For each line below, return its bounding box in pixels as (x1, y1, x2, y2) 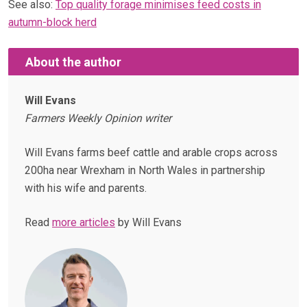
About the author (25, 54, 121, 69)
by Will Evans (115, 216, 182, 230)
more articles (52, 216, 115, 230)
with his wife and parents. (25, 182, 147, 195)
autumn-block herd (8, 16, 97, 29)
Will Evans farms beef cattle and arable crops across (25, 146, 278, 160)
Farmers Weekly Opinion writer (25, 112, 171, 125)
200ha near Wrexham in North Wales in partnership (25, 164, 265, 177)
